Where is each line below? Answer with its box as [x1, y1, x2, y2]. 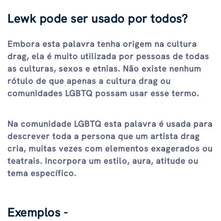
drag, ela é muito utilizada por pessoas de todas [7, 50, 209, 62]
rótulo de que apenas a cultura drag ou [7, 75, 171, 86]
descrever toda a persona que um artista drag [7, 131, 200, 142]
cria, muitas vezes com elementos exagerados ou [7, 143, 213, 154]
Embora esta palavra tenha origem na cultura [7, 38, 197, 49]
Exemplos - [7, 204, 68, 220]
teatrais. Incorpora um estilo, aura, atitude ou [7, 155, 198, 167]
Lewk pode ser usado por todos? [7, 10, 187, 26]
